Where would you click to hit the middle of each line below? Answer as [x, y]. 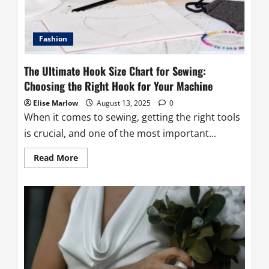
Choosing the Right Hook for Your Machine [118, 86]
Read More [56, 157]
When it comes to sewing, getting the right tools [132, 117]
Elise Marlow [56, 103]
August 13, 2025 [124, 103]
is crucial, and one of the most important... [120, 133]
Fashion [53, 38]
